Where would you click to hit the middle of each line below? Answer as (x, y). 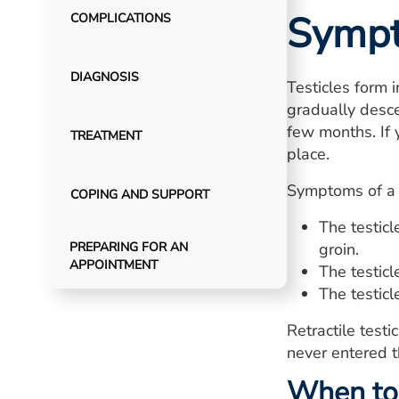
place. (308, 154)
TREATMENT (106, 136)
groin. (339, 249)
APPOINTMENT (114, 265)
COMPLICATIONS (120, 18)
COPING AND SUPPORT (139, 195)
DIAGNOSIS (104, 77)
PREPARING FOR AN (129, 247)
